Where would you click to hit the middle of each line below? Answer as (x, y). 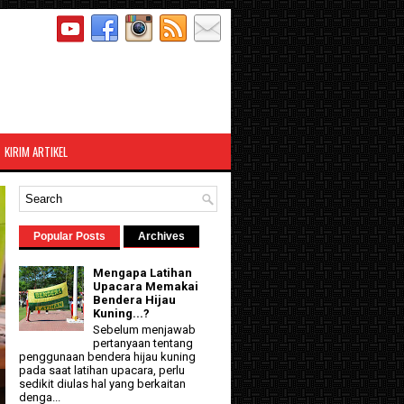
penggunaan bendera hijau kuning (107, 356)
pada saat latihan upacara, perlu (102, 370)
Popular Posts (69, 236)
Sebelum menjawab (145, 329)
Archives (161, 236)
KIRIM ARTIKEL (36, 151)
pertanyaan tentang (143, 343)
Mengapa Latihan (143, 273)
